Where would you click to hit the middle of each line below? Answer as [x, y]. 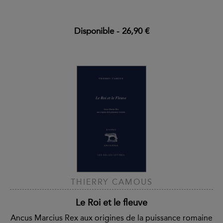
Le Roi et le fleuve [111, 202]
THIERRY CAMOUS [111, 182]
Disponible [94, 31]
